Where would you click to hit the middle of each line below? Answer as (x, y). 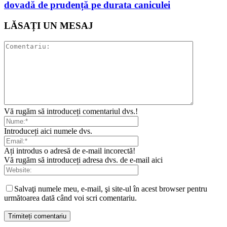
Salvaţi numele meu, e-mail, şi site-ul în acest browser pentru (111, 188)
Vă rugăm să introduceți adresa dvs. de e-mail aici (83, 160)
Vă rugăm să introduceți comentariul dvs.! (71, 111)
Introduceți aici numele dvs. (48, 131)
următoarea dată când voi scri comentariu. (70, 198)
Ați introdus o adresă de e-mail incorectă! (70, 150)
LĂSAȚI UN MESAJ (49, 25)
